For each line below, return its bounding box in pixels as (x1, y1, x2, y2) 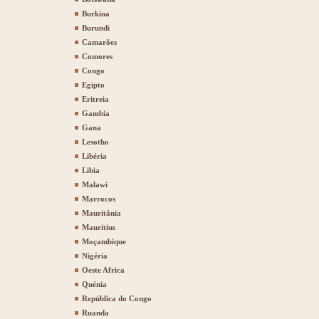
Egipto (82, 80, 105, 89)
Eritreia (82, 95, 109, 103)
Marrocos (82, 194, 115, 203)
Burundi (82, 23, 110, 32)
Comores (82, 52, 113, 61)
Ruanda (82, 308, 109, 317)
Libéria (82, 152, 107, 160)
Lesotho (82, 137, 109, 146)
